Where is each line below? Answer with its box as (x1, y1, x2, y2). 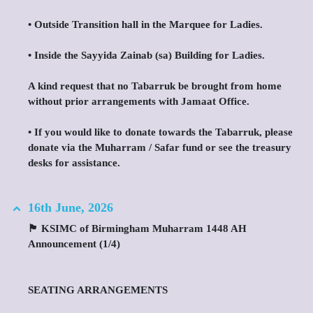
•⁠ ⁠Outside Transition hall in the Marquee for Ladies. (28, 19, 263, 30)
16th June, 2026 (28, 201, 113, 214)
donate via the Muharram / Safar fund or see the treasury (28, 142, 291, 153)
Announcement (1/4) (28, 238, 120, 249)
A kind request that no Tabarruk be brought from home (28, 80, 282, 92)
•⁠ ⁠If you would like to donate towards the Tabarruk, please (28, 126, 293, 138)
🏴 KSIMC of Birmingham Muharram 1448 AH (28, 223, 247, 234)
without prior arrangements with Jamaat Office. (28, 96, 249, 107)
